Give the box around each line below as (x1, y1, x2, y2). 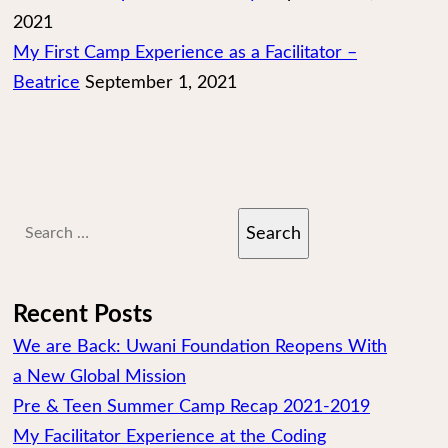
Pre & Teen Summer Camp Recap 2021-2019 (13, 398, 370, 416)
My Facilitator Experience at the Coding (13, 428, 326, 446)
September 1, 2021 (85, 74, 237, 92)
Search (12, 213, 67, 231)
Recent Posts (13, 303, 153, 327)
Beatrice (13, 74, 80, 92)
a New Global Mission (13, 368, 186, 386)
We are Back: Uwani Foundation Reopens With (13, 338, 387, 356)
